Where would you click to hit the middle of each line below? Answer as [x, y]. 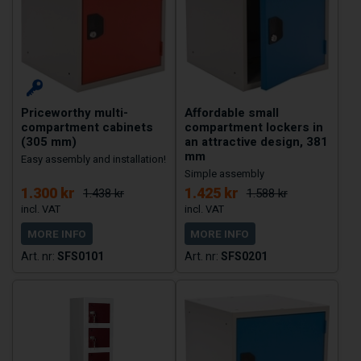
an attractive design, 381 [256, 141]
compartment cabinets [87, 127]
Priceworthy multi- [75, 112]
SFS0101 [81, 256]
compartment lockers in [253, 127]
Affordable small [231, 112]
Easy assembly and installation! [93, 159]
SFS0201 [244, 256]
